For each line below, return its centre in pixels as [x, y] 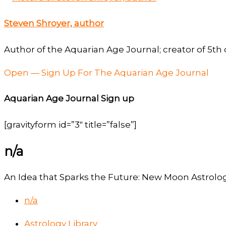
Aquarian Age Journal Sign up [69, 99]
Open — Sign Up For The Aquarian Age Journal [106, 72]
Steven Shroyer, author [54, 23]
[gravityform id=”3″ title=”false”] [70, 125]
